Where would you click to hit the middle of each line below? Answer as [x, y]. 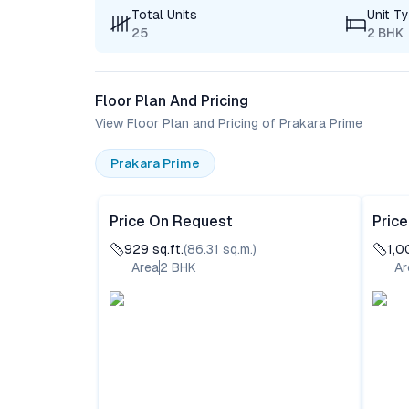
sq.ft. [166, 249]
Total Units [164, 15]
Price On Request [171, 221]
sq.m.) [238, 249]
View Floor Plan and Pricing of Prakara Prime [229, 123]
